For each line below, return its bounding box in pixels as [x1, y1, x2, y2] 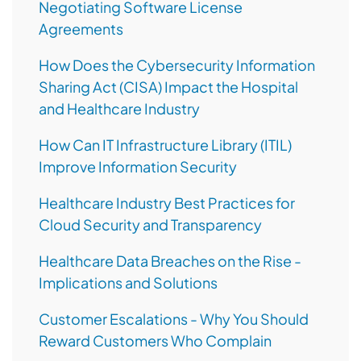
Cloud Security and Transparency [39, 215, 262, 234]
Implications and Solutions [39, 273, 218, 293]
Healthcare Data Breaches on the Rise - [39, 251, 301, 271]
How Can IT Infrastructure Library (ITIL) [39, 135, 292, 155]
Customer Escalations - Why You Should [39, 309, 309, 329]
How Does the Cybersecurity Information [39, 56, 315, 75]
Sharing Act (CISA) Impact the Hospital [39, 77, 298, 97]
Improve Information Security [39, 157, 237, 176]
